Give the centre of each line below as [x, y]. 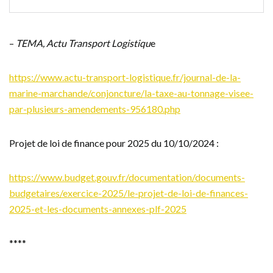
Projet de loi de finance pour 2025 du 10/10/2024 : [114, 143]
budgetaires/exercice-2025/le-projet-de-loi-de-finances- [129, 193]
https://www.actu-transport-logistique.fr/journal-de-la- [125, 77]
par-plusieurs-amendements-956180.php [95, 109]
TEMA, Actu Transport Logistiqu [83, 43]
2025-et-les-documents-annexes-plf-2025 [98, 209]
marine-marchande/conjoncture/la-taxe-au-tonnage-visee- [131, 93]
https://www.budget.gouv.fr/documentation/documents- [127, 177]
